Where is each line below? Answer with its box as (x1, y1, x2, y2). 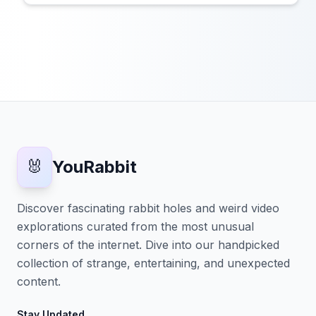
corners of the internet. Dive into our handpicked (17, 238, 279, 253)
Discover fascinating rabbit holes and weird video (17, 201, 279, 216)
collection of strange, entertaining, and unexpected (17, 256, 290, 271)
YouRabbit (52, 157, 137, 178)
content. (17, 274, 61, 289)
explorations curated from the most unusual (17, 219, 254, 234)
